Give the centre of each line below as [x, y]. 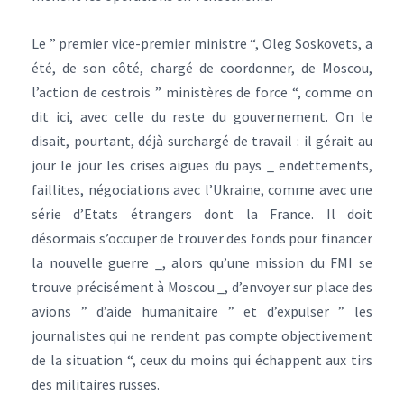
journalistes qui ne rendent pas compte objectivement [202, 335]
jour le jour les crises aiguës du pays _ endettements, [202, 165]
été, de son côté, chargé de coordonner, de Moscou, [202, 68]
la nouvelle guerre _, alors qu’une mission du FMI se [202, 262]
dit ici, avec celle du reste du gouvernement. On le [202, 116]
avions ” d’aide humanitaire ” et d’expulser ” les [202, 311]
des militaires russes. [96, 384]
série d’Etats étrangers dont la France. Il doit [202, 214]
